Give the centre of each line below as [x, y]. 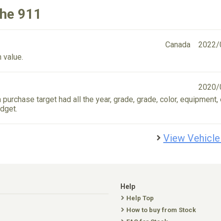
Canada [178, 45]
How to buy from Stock [161, 210]
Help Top [140, 198]
